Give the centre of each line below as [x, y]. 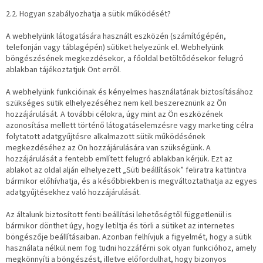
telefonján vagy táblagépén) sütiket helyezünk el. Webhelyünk [115, 48]
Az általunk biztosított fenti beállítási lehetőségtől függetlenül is [119, 215]
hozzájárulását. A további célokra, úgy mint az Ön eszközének [114, 115]
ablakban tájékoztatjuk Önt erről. [63, 70]
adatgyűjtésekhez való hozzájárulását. [73, 193]
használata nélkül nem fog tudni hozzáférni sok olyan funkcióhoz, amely [131, 249]
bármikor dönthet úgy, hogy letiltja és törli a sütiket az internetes [120, 226]
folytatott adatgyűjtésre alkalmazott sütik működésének [106, 137]
